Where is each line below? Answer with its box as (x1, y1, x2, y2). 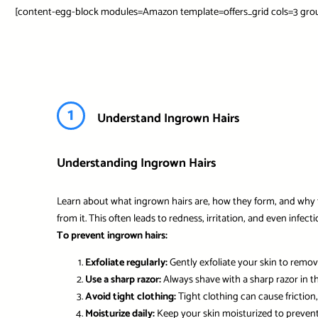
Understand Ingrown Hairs (97, 108, 239, 128)
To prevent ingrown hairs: (56, 226, 168, 244)
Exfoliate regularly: (84, 254, 168, 272)
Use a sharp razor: (84, 271, 161, 289)
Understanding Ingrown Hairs (56, 153, 216, 173)
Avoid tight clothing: (84, 288, 176, 306)
